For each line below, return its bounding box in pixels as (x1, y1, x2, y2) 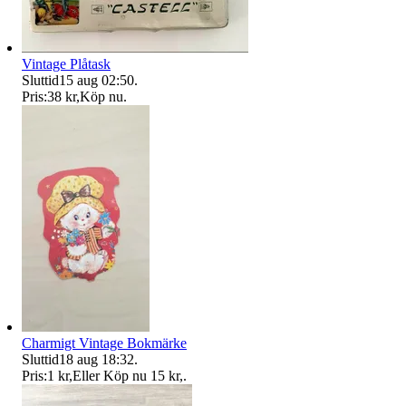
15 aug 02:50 (59, 72, 134, 88)
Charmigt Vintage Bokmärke (22, 334, 187, 351)
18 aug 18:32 (59, 351, 134, 367)
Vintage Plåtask (22, 55, 111, 72)
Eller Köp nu (72, 367, 147, 383)
